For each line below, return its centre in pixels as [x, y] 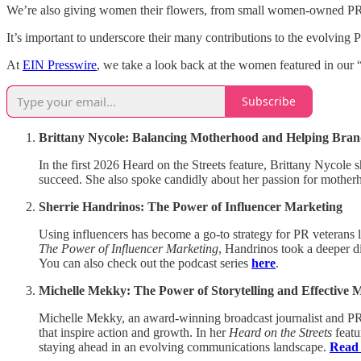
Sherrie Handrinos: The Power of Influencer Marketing [191, 206]
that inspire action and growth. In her [134, 332]
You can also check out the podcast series [145, 263]
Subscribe [269, 102]
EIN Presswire [60, 64]
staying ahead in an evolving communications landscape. [184, 346]
